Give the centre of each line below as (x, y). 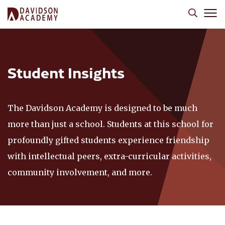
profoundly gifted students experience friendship (108, 140)
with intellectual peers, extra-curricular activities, (109, 156)
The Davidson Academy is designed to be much (102, 108)
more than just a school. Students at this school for (110, 124)
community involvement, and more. (80, 172)
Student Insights (66, 72)
